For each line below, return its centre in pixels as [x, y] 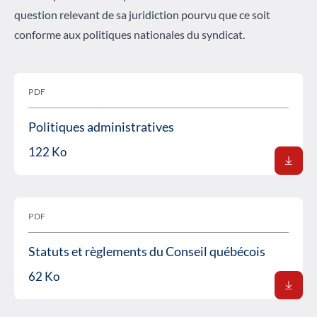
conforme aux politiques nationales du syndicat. [129, 35]
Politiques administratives [101, 127]
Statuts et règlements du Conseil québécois [147, 252]
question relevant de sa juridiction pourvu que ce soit [142, 15]
